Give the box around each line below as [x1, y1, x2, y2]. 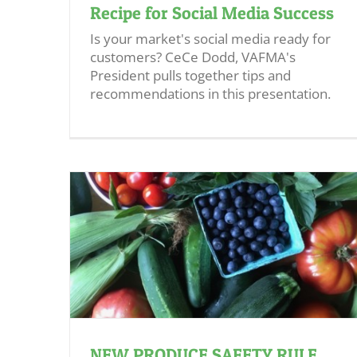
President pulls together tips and [90, 66, 291, 84]
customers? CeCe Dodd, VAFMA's [90, 48, 296, 66]
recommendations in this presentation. [90, 84, 337, 103]
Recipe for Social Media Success [90, 2, 334, 23]
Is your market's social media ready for [90, 29, 331, 48]
